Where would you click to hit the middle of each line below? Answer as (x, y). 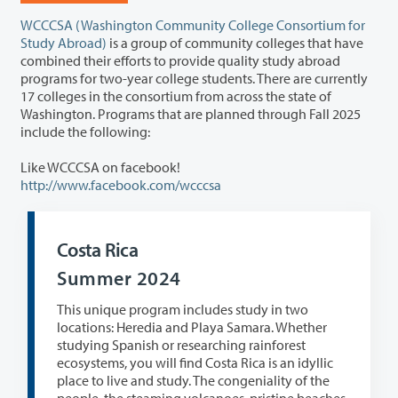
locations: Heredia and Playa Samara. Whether (192, 327)
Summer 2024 (119, 279)
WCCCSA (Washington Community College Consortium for (193, 24)
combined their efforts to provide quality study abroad (141, 60)
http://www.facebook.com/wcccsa (121, 184)
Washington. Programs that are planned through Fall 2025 (165, 113)
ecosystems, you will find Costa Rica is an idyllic (168, 363)
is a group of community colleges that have (235, 42)
